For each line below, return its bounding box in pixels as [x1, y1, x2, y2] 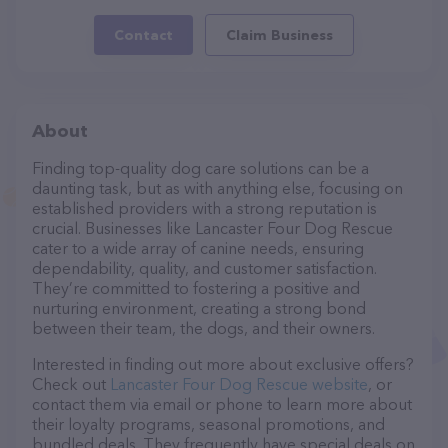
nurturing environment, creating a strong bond [32, 298, 366, 318]
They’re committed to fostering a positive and [32, 278, 360, 298]
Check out [32, 374, 110, 394]
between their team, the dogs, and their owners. [32, 318, 375, 338]
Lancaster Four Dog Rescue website [110, 374, 368, 394]
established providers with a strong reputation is [32, 198, 377, 218]
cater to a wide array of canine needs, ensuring [32, 238, 364, 258]
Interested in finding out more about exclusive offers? [32, 354, 414, 374]
